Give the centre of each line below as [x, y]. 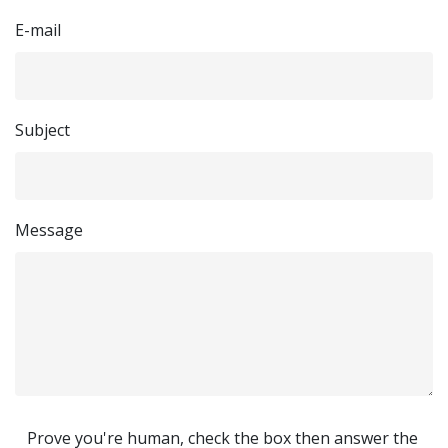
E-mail [38, 30]
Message [49, 230]
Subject [42, 130]
